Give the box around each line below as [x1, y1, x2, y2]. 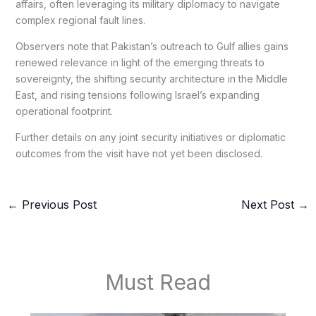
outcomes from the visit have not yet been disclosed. [15, 147, 262, 160]
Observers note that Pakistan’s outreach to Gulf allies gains [15, 40, 288, 53]
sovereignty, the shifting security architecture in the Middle [15, 73, 288, 85]
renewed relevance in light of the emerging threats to [15, 56, 265, 69]
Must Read [105, 269, 211, 295]
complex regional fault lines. [15, 14, 145, 27]
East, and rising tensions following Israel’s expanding [15, 89, 260, 102]
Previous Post [18, 197, 97, 212]
